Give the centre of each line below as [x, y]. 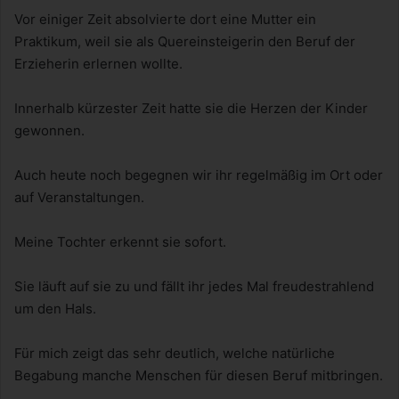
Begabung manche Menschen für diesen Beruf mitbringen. [199, 376]
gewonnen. [49, 131]
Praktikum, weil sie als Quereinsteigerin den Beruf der [185, 42]
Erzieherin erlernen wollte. [98, 64]
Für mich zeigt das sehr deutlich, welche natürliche [175, 354]
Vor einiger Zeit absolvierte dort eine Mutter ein [165, 20]
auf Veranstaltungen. [79, 198]
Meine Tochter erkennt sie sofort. [120, 242]
